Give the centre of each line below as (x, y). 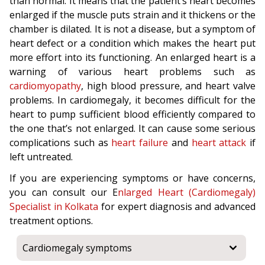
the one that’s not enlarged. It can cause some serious (132, 128)
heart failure (140, 143)
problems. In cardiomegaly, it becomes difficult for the (132, 100)
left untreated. (41, 157)
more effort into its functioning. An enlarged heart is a (132, 57)
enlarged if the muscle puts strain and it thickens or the (132, 15)
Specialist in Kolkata (54, 206)
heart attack (219, 143)
